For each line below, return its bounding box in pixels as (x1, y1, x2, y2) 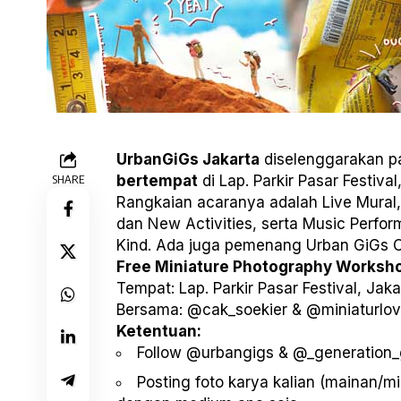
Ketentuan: (116, 322, 201, 341)
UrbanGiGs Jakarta (116, 150, 260, 169)
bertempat (116, 172, 198, 191)
